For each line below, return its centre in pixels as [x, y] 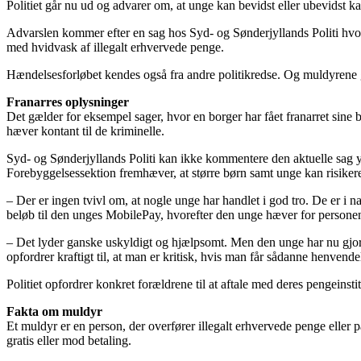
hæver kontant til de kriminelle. [85, 131]
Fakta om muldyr [54, 311]
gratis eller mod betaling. [69, 340]
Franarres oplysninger [68, 102]
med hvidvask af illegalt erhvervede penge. [115, 47]
